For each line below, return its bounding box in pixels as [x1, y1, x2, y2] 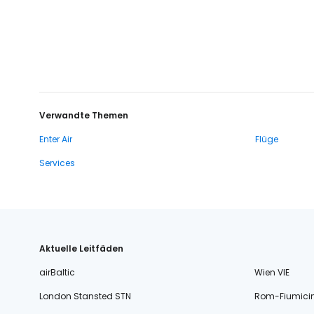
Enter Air [39, 133, 72, 145]
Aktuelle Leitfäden [39, 243, 123, 254]
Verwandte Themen [39, 109, 128, 121]
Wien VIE [254, 266, 289, 278]
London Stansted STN [39, 290, 131, 302]
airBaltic [39, 266, 75, 278]
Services [39, 157, 75, 169]
